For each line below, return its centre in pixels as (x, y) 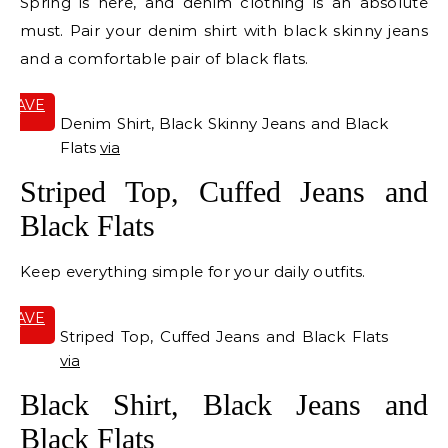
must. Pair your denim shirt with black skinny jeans (224, 31)
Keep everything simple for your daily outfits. (193, 272)
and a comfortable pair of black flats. (164, 59)
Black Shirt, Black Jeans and (224, 405)
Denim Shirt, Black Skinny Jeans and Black (224, 124)
